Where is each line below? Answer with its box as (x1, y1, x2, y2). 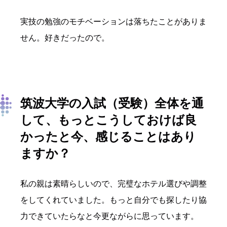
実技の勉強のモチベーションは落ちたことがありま (20, 17, 207, 26)
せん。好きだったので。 (20, 33, 109, 43)
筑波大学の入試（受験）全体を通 (20, 96, 204, 110)
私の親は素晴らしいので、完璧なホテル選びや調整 (20, 179, 207, 188)
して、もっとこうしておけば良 (20, 113, 197, 127)
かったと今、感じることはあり (20, 130, 196, 144)
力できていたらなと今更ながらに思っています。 (20, 212, 199, 221)
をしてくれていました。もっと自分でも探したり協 (20, 196, 207, 205)
